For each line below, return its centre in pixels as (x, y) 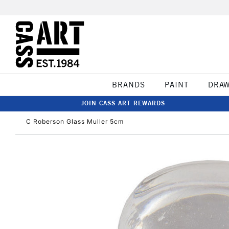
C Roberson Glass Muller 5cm (75, 121)
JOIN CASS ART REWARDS (123, 103)
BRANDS (128, 85)
